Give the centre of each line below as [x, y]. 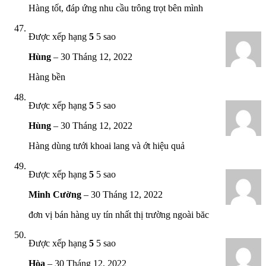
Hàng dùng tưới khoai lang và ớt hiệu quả [107, 145]
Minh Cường [56, 194]
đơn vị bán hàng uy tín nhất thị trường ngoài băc [119, 214]
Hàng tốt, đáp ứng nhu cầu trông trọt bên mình [116, 8]
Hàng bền [47, 77]
